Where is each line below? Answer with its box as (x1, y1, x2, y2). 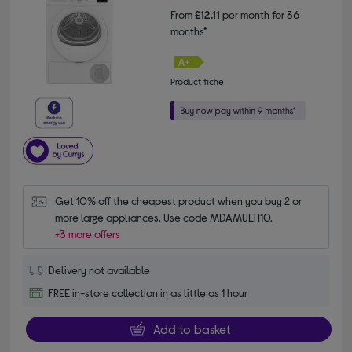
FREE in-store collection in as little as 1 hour (48, 285, 248, 299)
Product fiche (170, 75, 224, 86)
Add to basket (152, 321, 230, 336)
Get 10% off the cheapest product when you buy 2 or (55, 193, 302, 207)
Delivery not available (48, 262, 151, 277)
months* (170, 24, 207, 38)
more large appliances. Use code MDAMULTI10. (55, 210, 273, 224)
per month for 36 (220, 7, 299, 21)
